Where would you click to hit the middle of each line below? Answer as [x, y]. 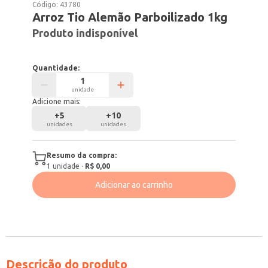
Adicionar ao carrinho [134, 185]
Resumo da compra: [82, 155]
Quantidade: [56, 68]
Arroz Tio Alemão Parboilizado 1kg [130, 17]
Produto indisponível [85, 33]
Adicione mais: [57, 101]
